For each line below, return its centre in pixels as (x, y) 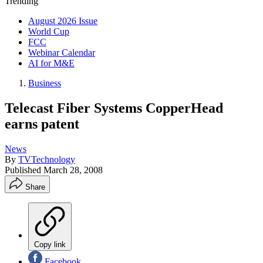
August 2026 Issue (63, 21)
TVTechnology (47, 159)
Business (45, 83)
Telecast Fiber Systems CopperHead (114, 108)
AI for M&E (51, 63)
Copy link (50, 244)
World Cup (49, 31)
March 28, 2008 (73, 170)
